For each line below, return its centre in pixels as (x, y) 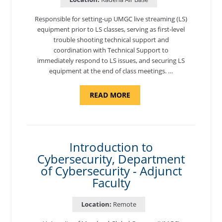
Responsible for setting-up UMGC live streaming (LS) (111, 19)
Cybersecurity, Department (111, 159)
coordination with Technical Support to (111, 50)
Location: (96, 204)
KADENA (144, 122)
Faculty (111, 183)
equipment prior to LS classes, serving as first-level (111, 29)
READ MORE (110, 95)
